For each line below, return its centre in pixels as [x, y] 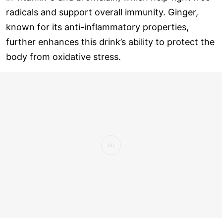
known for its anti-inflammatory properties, [97, 27]
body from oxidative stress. [63, 56]
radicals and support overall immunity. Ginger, [102, 12]
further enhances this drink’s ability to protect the [110, 42]
